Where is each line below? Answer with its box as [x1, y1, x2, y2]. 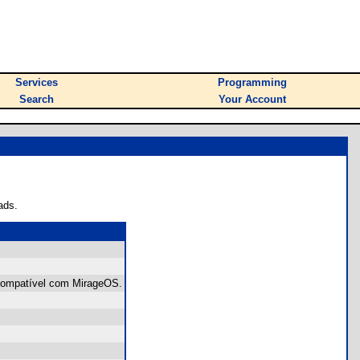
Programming [218, 76, 287, 88]
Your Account [219, 93, 286, 105]
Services [15, 76, 58, 88]
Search [19, 93, 54, 105]
